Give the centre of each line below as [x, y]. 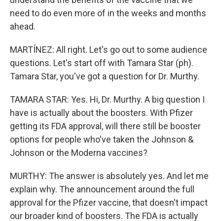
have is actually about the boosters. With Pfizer [101, 113]
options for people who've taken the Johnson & [102, 139]
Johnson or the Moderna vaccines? [79, 153]
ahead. [23, 26]
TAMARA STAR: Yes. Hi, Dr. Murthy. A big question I [107, 99]
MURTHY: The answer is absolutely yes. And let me [109, 176]
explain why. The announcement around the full [102, 189]
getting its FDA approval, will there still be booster [105, 126]
